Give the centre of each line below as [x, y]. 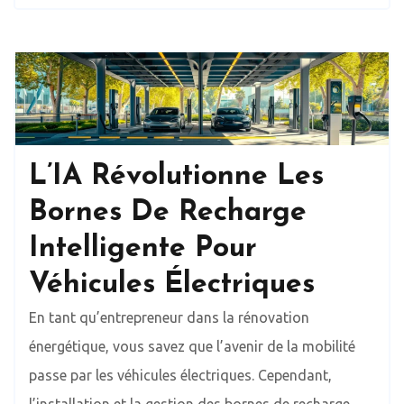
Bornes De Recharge [168, 213]
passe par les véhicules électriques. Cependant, [180, 376]
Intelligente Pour [143, 249]
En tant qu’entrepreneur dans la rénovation [169, 318]
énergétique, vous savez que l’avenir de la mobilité [192, 347]
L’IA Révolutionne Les [176, 177]
